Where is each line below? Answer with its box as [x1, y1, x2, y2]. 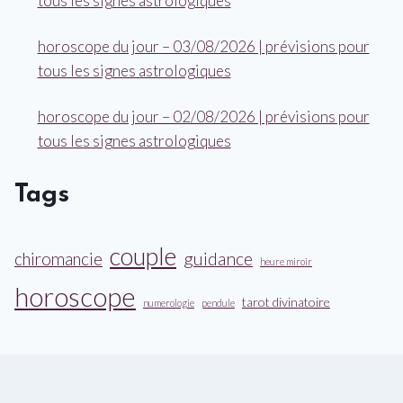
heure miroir [260, 255, 312, 268]
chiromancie [14, 249, 103, 270]
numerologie [143, 297, 194, 309]
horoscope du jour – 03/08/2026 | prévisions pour [37, 37, 370, 57]
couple [110, 241, 176, 272]
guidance [184, 248, 253, 270]
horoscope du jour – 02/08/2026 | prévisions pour [37, 107, 370, 127]
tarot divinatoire [242, 294, 330, 310]
